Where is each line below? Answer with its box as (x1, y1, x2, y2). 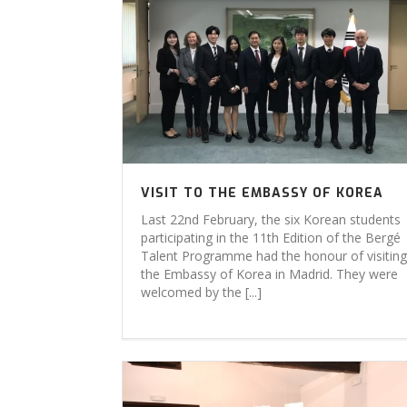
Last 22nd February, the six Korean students (141, 211, 401, 228)
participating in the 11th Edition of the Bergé (141, 229, 401, 246)
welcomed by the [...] (141, 283, 262, 301)
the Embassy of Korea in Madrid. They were (141, 265, 398, 283)
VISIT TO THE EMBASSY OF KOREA (141, 184, 383, 202)
